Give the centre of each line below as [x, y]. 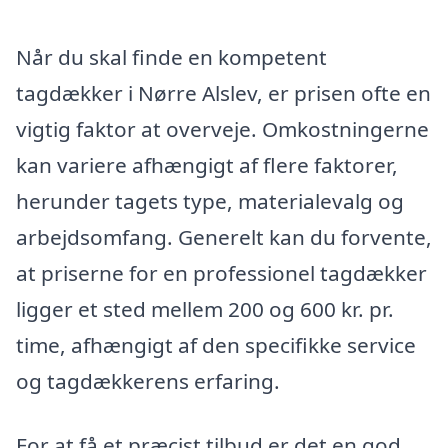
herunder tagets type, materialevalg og [210, 201]
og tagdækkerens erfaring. [148, 381]
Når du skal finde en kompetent [171, 57]
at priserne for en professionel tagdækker [221, 273]
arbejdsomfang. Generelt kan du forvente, [224, 237]
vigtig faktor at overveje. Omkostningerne [222, 129]
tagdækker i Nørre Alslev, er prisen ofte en [223, 93]
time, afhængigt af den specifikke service [216, 345]
